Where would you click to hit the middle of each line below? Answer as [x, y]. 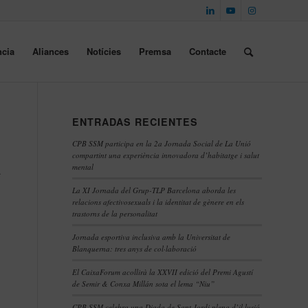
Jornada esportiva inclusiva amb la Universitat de [152, 237]
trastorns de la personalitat [115, 213]
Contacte [208, 51]
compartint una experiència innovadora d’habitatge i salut [166, 155]
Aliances [51, 51]
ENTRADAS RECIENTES [135, 122]
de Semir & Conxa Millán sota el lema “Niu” [144, 284]
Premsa [155, 51]
